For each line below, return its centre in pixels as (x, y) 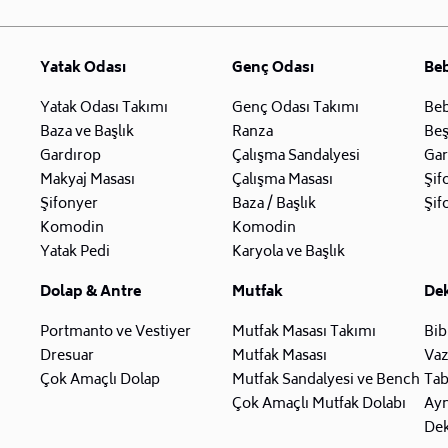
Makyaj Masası (87, 180)
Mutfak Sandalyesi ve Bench (325, 380)
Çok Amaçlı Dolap (99, 380)
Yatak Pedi (74, 252)
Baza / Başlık (273, 204)
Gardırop (70, 156)
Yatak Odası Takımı (103, 108)
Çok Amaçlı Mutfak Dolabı (318, 404)
